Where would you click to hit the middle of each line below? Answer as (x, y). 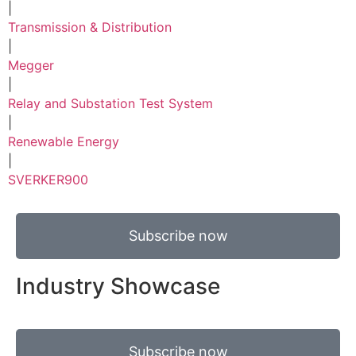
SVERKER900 (48, 180)
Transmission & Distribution (90, 27)
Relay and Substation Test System (110, 104)
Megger (31, 66)
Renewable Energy (64, 142)
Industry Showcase (118, 286)
